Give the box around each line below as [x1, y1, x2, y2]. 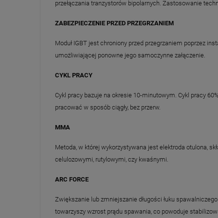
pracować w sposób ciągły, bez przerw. [55, 103, 161, 111]
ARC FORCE [55, 175, 89, 183]
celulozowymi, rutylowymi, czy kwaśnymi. [55, 155, 168, 163]
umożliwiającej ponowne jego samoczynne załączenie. [55, 51, 205, 59]
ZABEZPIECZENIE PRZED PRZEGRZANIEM [55, 19, 174, 27]
